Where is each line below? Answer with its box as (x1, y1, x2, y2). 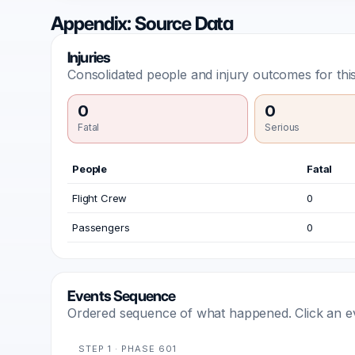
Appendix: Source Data (51, 12, 234, 35)
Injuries (67, 48, 111, 67)
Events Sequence (67, 287, 176, 305)
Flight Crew (72, 192, 128, 204)
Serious (265, 121, 300, 133)
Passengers (72, 221, 130, 234)
